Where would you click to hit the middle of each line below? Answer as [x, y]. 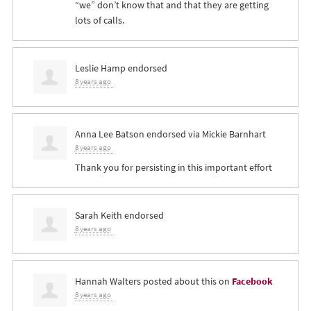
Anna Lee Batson [109, 134]
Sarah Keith [98, 216]
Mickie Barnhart [234, 134]
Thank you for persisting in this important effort [173, 168]
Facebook [252, 281]
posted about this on [186, 281]
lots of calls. [99, 20]
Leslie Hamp [100, 68]
